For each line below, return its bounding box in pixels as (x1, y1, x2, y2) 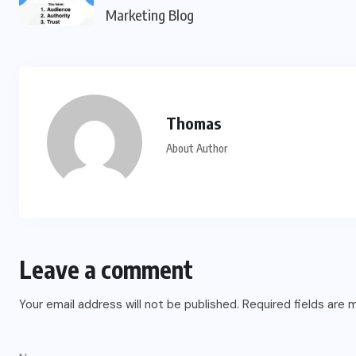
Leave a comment (19, 254, 193, 284)
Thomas (166, 113, 221, 133)
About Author (166, 141, 227, 155)
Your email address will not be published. (19, 296, 239, 312)
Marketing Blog (106, 6, 194, 24)
